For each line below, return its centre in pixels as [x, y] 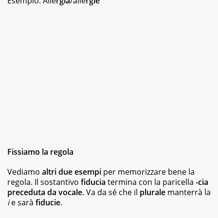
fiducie [47, 202]
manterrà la [188, 192]
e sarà [21, 202]
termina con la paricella [151, 182]
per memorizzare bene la [148, 172]
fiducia [93, 182]
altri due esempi [72, 172]
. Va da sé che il [111, 192]
